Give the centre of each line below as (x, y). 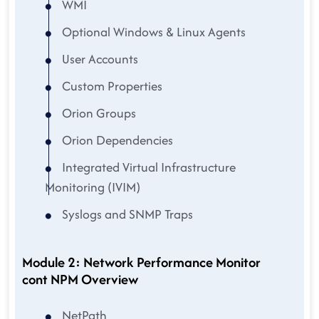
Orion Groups (98, 113)
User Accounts (99, 59)
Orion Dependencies (116, 140)
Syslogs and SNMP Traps (126, 214)
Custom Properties (111, 86)
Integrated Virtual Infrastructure (147, 167)
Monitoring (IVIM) (93, 187)
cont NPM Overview (80, 279)
